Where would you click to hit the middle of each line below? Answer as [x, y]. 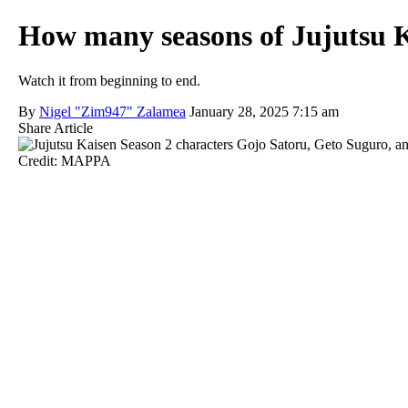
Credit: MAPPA [65, 160]
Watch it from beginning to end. [109, 80]
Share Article [56, 127]
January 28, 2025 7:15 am [264, 111]
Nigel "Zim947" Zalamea [112, 111]
